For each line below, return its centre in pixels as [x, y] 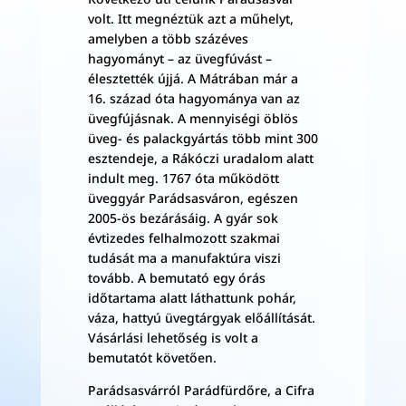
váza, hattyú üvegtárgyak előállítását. [201, 318]
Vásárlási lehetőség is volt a [173, 338]
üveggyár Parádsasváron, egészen [193, 198]
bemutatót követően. [152, 358]
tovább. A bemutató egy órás [176, 278]
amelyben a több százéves [168, 39]
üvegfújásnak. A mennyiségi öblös [193, 118]
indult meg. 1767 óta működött [183, 178]
